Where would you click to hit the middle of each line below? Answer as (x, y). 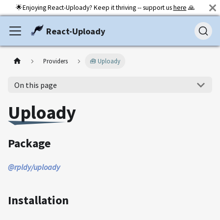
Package (29, 143)
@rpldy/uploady (34, 167)
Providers (56, 61)
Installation (38, 200)
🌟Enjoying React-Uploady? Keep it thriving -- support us (94, 8)
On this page (35, 85)
